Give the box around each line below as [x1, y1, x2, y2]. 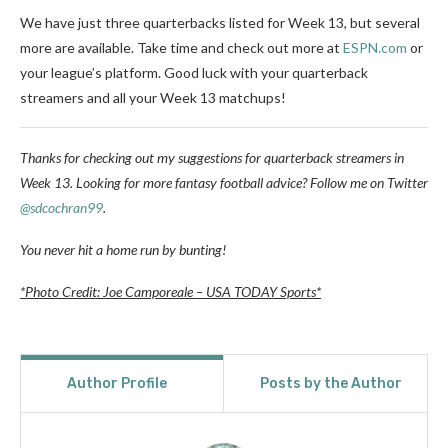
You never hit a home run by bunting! [20, 241, 226, 259]
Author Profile [67, 375, 167, 393]
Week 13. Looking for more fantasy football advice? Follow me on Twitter [20, 174, 428, 192]
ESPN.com [343, 39, 407, 57]
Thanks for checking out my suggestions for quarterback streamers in [20, 149, 404, 167]
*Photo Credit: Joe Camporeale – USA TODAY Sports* [20, 283, 321, 301]
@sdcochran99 [20, 199, 103, 217]
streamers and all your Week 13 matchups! [20, 89, 286, 107]
